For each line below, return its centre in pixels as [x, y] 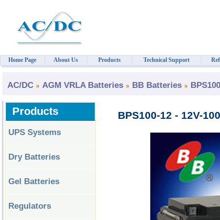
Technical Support [166, 60]
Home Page [23, 60]
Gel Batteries [34, 181]
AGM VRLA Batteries [83, 85]
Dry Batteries [34, 157]
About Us [66, 60]
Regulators [30, 206]
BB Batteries [157, 85]
